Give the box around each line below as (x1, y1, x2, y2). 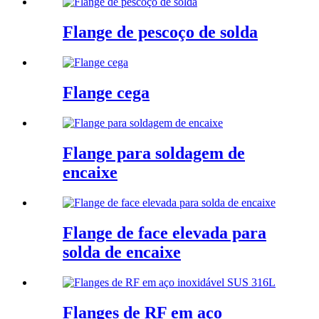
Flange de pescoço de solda (63, 23, 258, 42)
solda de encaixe (63, 242, 181, 261)
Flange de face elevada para (63, 223, 266, 242)
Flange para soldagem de (63, 143, 245, 162)
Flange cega (63, 83, 150, 103)
